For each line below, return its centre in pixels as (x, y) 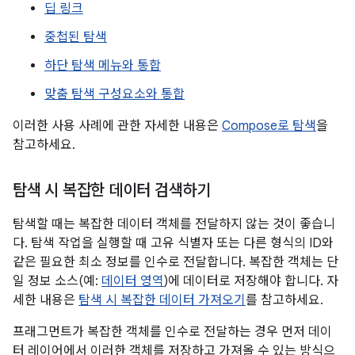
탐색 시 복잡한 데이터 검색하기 (112, 191)
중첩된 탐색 (76, 37)
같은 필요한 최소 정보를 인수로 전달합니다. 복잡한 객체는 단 (176, 262)
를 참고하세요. (284, 300)
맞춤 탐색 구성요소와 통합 (115, 94)
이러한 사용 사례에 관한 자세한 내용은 (117, 126)
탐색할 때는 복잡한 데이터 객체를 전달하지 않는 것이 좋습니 (174, 224)
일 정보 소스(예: (57, 281)
